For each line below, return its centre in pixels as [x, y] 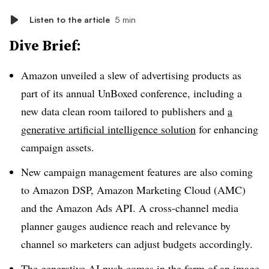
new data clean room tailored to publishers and [124, 111]
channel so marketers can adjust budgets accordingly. [141, 243]
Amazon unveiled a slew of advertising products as [131, 75]
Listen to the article [70, 20]
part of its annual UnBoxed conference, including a [131, 93]
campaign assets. [59, 147]
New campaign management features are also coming [137, 171]
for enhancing [227, 129]
